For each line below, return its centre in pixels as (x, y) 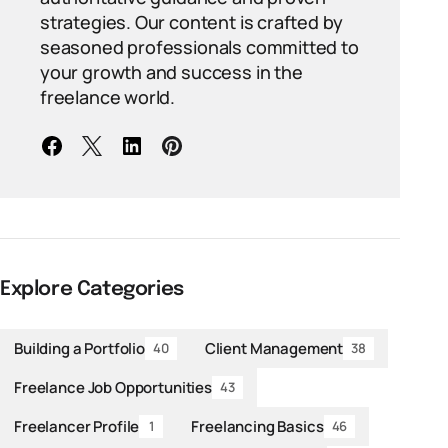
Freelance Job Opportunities (113, 387)
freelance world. (108, 97)
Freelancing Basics (257, 426)
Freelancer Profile (77, 426)
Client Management (274, 348)
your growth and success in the (171, 72)
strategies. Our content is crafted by (191, 22)
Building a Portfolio (79, 348)
